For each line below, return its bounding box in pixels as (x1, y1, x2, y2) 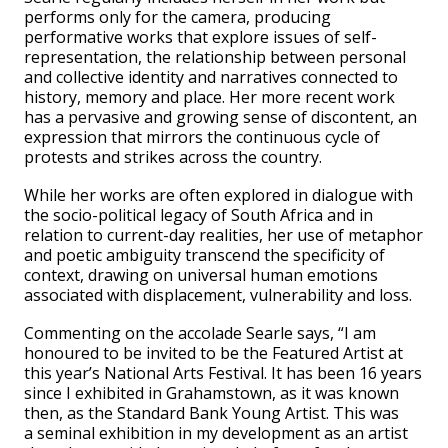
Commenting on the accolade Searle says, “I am (24, 322, 376, 344)
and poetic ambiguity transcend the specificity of (24, 244, 385, 266)
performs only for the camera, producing (24, 6, 331, 28)
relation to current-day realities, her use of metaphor (24, 224, 423, 246)
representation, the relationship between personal (24, 46, 406, 68)
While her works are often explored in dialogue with (24, 184, 413, 206)
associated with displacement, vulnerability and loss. (24, 284, 412, 306)
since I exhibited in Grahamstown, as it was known (24, 382, 399, 404)
